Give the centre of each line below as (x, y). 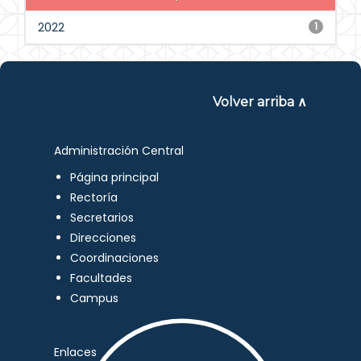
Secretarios (102, 218)
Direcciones (104, 238)
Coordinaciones (115, 258)
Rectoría (94, 197)
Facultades (102, 278)
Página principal (115, 177)
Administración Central (119, 151)
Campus (95, 298)
